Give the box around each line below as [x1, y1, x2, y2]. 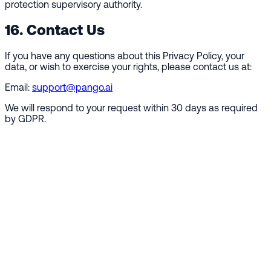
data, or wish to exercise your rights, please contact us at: [5, 61, 252, 73]
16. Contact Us [5, 21, 105, 39]
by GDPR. [5, 113, 46, 125]
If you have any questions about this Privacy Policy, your [5, 50, 244, 62]
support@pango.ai [32, 82, 113, 93]
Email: [5, 82, 32, 93]
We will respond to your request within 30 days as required [5, 102, 258, 114]
